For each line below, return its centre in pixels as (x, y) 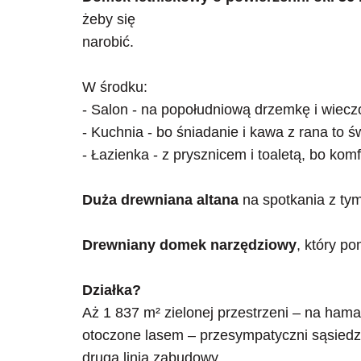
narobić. (108, 41)
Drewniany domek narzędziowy (189, 245)
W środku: (115, 87)
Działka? (112, 290)
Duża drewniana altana (160, 199)
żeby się (109, 19)
